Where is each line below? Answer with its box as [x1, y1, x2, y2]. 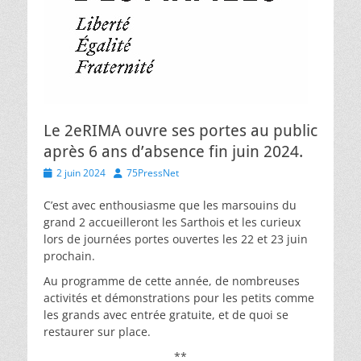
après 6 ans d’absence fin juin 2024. [44, 142, 303, 161]
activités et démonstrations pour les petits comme [44, 290, 314, 305]
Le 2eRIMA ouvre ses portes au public [44, 121, 317, 140]
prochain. [44, 248, 95, 263]
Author [113, 165, 143, 179]
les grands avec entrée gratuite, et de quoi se [44, 307, 288, 322]
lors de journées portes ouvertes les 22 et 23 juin [44, 231, 308, 247]
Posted [43, 165, 73, 179]
